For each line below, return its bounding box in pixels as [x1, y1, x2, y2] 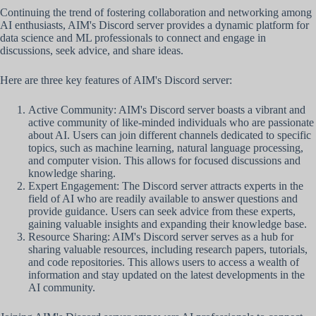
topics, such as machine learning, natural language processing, [28, 142, 303, 154]
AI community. [28, 281, 95, 294]
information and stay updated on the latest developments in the [28, 269, 305, 281]
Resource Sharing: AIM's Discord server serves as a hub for [28, 231, 293, 243]
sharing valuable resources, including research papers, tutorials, [28, 243, 308, 256]
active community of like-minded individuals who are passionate [28, 116, 314, 129]
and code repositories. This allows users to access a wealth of [28, 256, 299, 269]
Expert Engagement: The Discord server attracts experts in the [28, 180, 303, 193]
